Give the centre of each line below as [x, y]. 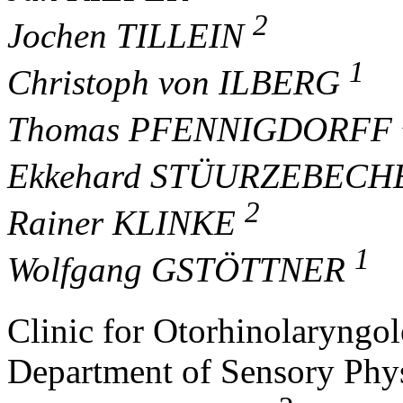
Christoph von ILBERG [178, 83]
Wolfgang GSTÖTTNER [181, 270]
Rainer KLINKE [126, 223]
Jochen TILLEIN [130, 36]
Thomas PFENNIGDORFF [204, 130]
